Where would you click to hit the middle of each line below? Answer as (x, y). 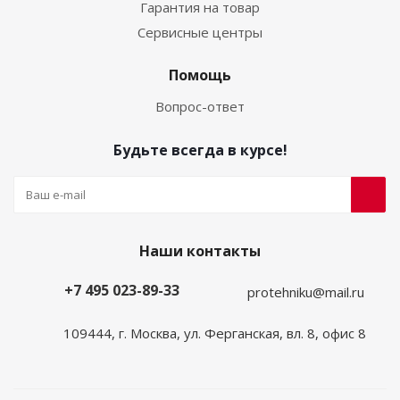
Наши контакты (200, 251)
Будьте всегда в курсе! (200, 150)
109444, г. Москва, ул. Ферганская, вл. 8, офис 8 (214, 333)
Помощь (200, 75)
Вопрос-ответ (200, 106)
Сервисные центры (200, 32)
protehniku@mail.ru (306, 292)
